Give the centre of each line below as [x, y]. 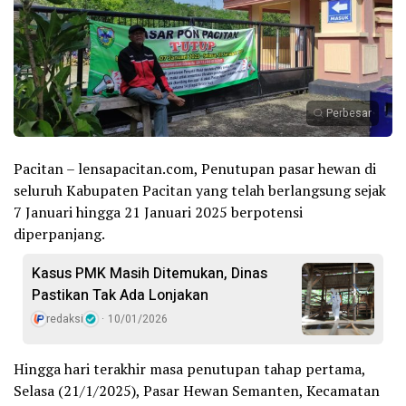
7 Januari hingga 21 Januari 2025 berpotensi [158, 212]
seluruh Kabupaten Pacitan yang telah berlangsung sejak [200, 190]
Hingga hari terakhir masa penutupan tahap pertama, [189, 368]
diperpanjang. [59, 233]
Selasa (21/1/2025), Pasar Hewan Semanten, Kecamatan [197, 390]
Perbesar [349, 113]
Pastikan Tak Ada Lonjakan [120, 295]
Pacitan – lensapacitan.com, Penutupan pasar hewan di [195, 168]
